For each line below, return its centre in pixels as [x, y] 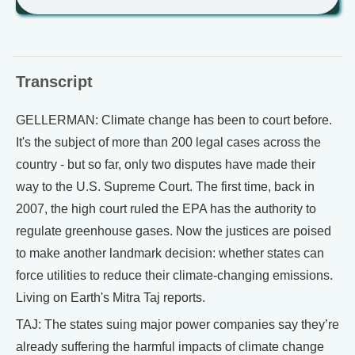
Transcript [54, 82]
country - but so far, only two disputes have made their [166, 164]
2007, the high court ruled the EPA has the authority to [166, 209]
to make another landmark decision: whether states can [170, 253]
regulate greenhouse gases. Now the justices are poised [174, 231]
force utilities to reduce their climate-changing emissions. [174, 275]
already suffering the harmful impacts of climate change [170, 347]
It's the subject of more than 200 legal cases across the [168, 142]
